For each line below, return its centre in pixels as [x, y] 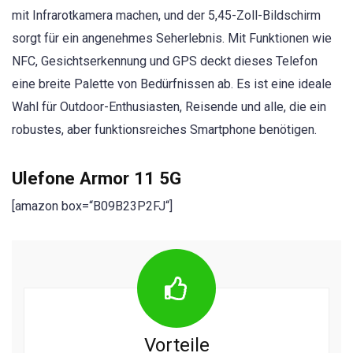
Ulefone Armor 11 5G [97, 178]
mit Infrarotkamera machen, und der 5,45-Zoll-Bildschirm [166, 16]
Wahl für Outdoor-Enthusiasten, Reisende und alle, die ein [169, 107]
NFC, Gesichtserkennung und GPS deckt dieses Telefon [165, 61]
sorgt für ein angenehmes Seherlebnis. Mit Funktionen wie [172, 39]
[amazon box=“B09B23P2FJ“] [92, 206]
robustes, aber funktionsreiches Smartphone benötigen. [164, 130]
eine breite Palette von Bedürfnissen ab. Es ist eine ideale [172, 84]
